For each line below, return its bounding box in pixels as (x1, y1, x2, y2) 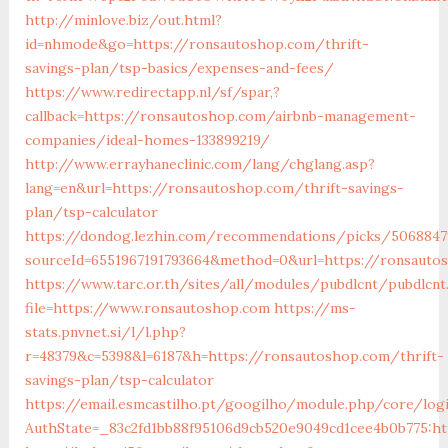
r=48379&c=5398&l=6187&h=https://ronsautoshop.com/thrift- (24, 346, 444, 365)
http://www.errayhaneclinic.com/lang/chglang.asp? (24, 154, 375, 173)
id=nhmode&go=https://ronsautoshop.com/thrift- (24, 34, 369, 53)
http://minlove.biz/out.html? (24, 10, 222, 29)
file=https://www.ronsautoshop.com (24, 298, 270, 317)
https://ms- (273, 298, 356, 317)
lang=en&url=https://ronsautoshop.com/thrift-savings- (24, 178, 404, 197)
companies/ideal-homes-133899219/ (24, 130, 270, 149)
